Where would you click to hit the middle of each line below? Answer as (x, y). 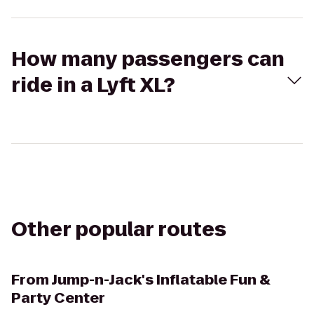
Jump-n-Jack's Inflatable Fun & (161, 280)
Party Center (58, 298)
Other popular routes (119, 230)
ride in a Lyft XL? (93, 85)
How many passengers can (148, 59)
